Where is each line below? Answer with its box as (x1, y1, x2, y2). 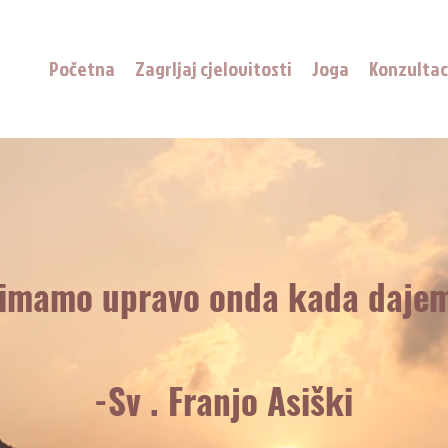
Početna (49, 54, 115, 82)
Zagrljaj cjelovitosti (135, 54, 292, 82)
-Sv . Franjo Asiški (93, 374, 353, 426)
